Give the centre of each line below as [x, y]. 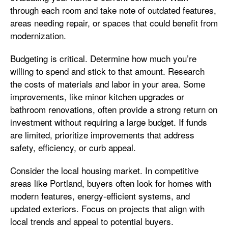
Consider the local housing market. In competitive [104, 170]
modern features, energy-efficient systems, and [100, 196]
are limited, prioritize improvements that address [102, 135]
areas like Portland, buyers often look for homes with [111, 183]
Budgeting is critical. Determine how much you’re [103, 58]
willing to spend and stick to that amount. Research [107, 71]
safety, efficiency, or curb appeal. [73, 147]
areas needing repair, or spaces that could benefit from [114, 23]
